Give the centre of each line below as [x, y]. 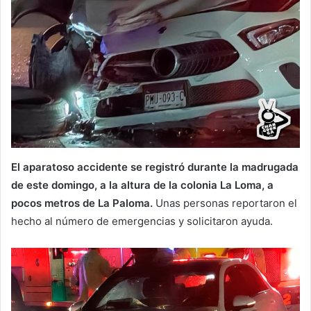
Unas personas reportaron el [226, 203]
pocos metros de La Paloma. [83, 203]
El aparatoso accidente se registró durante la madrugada [155, 167]
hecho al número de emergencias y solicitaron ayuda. [142, 221]
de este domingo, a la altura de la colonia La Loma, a [142, 185]
